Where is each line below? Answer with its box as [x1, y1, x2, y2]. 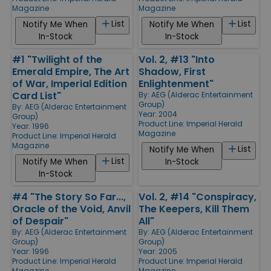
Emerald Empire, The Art [12, 64, 129, 79]
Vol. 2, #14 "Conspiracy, [139, 189, 256, 204]
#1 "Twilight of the [12, 52, 102, 67]
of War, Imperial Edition [12, 76, 127, 91]
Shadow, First [139, 64, 206, 79]
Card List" [12, 88, 61, 103]
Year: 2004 [139, 108, 177, 119]
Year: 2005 [139, 246, 177, 256]
